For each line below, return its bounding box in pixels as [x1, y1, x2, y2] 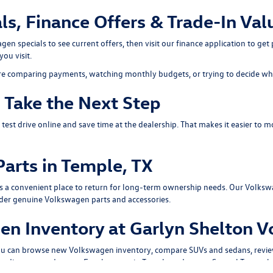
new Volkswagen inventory [51, 244, 151, 255]
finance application [176, 37, 246, 49]
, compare [151, 244, 189, 255]
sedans [225, 244, 250, 255]
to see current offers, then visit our [46, 37, 176, 49]
